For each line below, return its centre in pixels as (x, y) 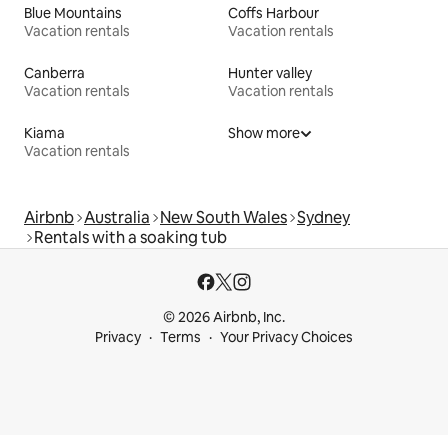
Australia (117, 217)
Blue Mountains (73, 12)
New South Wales (223, 217)
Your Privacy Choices (286, 336)
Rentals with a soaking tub (130, 237)
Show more (264, 132)
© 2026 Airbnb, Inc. (224, 316)
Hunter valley (270, 72)
